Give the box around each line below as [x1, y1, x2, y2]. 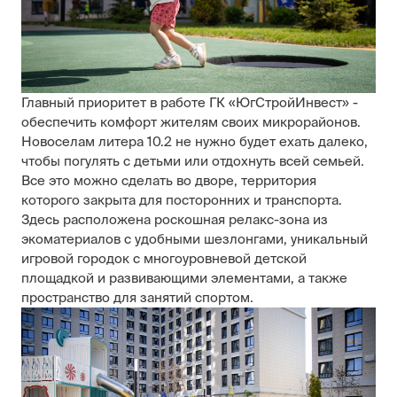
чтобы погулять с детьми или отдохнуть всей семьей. [21, 152, 364, 168]
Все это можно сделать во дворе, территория [21, 172, 316, 188]
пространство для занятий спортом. [21, 289, 253, 305]
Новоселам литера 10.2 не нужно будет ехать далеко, [21, 133, 368, 149]
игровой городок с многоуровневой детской [21, 250, 307, 266]
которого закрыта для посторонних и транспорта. [21, 191, 342, 207]
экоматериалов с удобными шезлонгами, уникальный [21, 230, 368, 246]
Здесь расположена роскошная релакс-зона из [21, 211, 328, 227]
